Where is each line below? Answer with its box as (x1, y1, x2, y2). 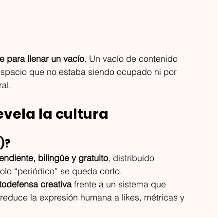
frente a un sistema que (72, 178, 168, 190)
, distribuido (108, 152, 157, 163)
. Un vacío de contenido (84, 53, 180, 64)
